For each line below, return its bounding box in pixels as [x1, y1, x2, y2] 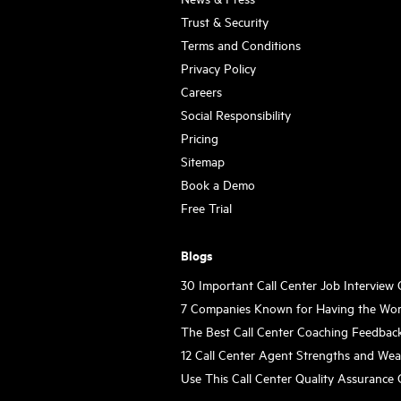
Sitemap [180, 151, 225, 170]
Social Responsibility [180, 105, 291, 124]
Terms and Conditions [180, 35, 301, 54]
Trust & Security [180, 12, 269, 30]
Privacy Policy [180, 58, 256, 77]
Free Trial [180, 198, 232, 217]
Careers [180, 81, 222, 100]
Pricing [180, 128, 218, 147]
